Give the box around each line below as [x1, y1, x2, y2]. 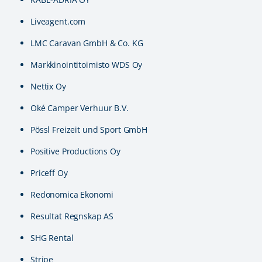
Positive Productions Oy [30, 146, 120, 157]
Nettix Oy [30, 81, 66, 92]
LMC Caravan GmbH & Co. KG [30, 37, 143, 49]
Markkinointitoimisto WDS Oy [30, 59, 143, 70]
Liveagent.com [30, 16, 86, 27]
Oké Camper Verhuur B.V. [30, 102, 129, 113]
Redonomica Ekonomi [30, 189, 113, 200]
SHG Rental [30, 232, 74, 243]
